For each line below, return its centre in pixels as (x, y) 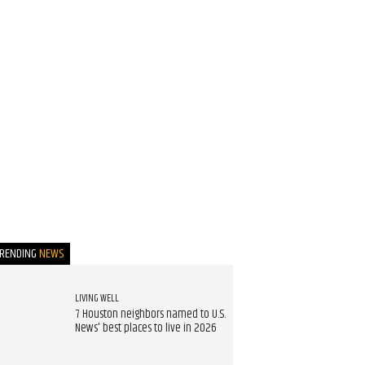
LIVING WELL (97, 299)
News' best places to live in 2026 (145, 329)
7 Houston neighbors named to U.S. (150, 315)
